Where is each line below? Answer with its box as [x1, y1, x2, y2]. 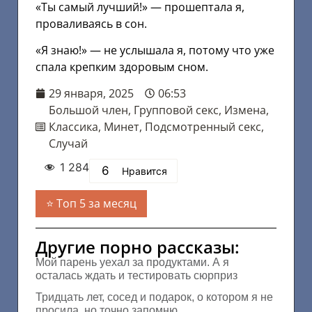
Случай [49, 136, 88, 152]
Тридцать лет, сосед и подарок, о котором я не [36, 291, 273, 304]
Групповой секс [134, 102, 219, 118]
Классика [49, 119, 98, 135]
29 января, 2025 [49, 86, 134, 102]
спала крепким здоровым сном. [36, 59, 208, 75]
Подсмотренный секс [145, 119, 261, 135]
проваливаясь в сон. [36, 15, 147, 31]
